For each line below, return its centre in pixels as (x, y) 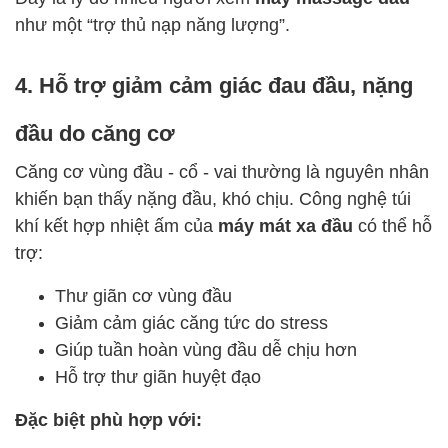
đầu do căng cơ (95, 132)
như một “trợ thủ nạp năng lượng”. (152, 23)
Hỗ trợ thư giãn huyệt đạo (158, 375)
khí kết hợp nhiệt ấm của (116, 224)
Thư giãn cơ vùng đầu (143, 294)
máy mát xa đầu (285, 224)
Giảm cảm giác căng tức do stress (191, 321)
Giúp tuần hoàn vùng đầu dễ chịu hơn (206, 348)
